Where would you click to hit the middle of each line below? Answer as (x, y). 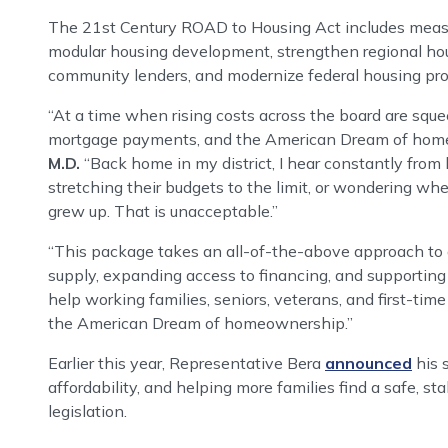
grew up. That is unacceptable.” (163, 211)
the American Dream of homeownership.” (200, 323)
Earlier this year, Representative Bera (186, 363)
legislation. (87, 411)
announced (368, 363)
